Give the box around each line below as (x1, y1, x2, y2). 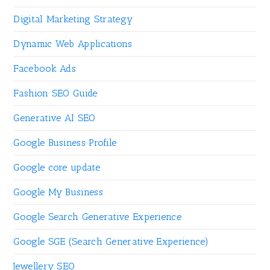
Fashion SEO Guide (13, 87, 98, 99)
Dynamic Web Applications (13, 38, 133, 50)
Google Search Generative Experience (13, 211, 181, 223)
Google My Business (13, 186, 103, 198)
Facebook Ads (13, 63, 77, 75)
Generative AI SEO (13, 112, 96, 124)
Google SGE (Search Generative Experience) (13, 236, 209, 248)
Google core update (13, 162, 100, 174)
